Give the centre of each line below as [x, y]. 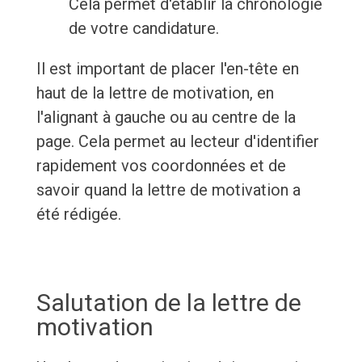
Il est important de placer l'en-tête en [167, 69]
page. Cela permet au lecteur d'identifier [177, 142]
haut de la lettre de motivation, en [155, 93]
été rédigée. [78, 215]
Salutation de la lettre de [168, 303]
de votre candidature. [143, 29]
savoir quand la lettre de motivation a [168, 190]
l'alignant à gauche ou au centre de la [166, 118]
